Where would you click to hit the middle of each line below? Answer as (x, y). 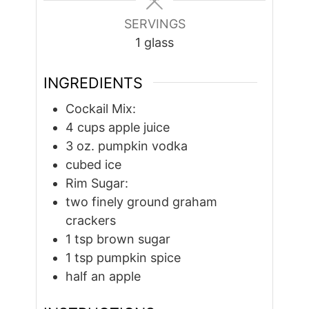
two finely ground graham (142, 202)
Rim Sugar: (97, 183)
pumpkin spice (139, 258)
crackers (91, 221)
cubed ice (94, 165)
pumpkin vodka (143, 146)
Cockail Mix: (101, 109)
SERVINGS (154, 23)
